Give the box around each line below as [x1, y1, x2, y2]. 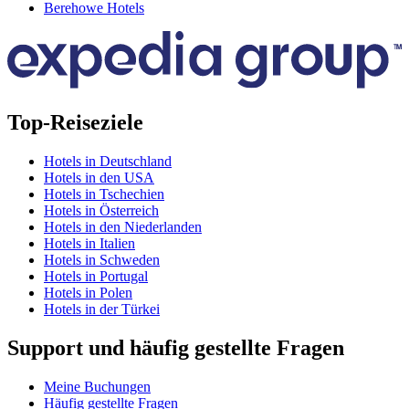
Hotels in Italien [44, 236, 135, 252]
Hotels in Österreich [44, 203, 159, 219]
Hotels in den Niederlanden [44, 219, 202, 236]
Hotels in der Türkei [44, 301, 160, 318]
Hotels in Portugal [44, 268, 148, 285]
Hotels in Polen [44, 285, 132, 301]
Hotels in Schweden [44, 252, 160, 268]
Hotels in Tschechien [44, 186, 164, 203]
